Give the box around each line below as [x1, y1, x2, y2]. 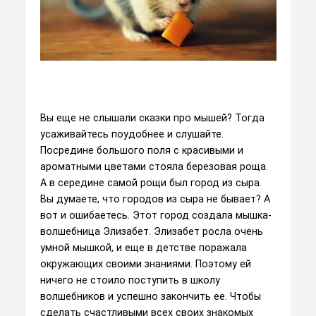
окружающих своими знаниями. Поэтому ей [39, 257, 251, 269]
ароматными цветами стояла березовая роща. [39, 160, 268, 172]
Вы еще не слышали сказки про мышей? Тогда [39, 111, 265, 123]
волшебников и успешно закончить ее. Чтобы [39, 290, 261, 302]
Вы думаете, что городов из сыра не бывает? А [39, 193, 270, 205]
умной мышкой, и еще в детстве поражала [39, 241, 247, 253]
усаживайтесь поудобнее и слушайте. [39, 128, 224, 140]
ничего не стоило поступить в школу [39, 274, 220, 286]
